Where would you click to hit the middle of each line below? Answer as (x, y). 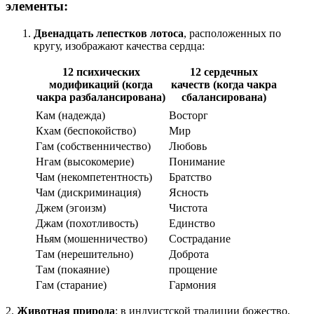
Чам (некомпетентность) (94, 177)
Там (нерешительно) (84, 254)
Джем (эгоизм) (71, 207)
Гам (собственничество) (93, 146)
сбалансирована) (224, 97)
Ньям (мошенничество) (91, 238)
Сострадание (200, 238)
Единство (192, 223)
